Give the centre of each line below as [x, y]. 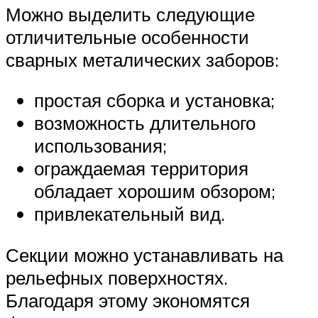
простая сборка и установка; [154, 100]
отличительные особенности [127, 37]
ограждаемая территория [141, 169]
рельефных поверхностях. [117, 277]
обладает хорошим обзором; [155, 191]
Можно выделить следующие [130, 14]
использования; [100, 146]
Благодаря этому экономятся [128, 300]
